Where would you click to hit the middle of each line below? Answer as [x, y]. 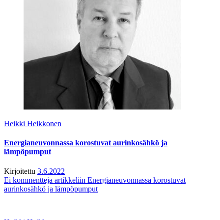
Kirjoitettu [20, 171]
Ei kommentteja [28, 180]
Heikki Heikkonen [33, 124]
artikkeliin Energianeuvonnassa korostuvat [119, 180]
